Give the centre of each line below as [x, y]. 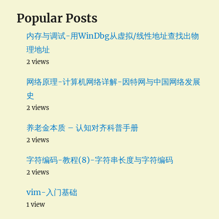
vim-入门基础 [52, 192]
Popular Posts [57, 19]
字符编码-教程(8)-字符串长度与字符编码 [100, 160]
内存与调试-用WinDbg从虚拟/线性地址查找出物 [113, 36]
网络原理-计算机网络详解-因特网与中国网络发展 [114, 82]
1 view [36, 205]
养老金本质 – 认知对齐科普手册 [83, 128]
